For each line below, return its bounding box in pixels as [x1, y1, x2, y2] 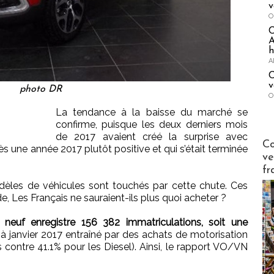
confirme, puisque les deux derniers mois [56, 119, 248, 131]
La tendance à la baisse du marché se [56, 106, 248, 119]
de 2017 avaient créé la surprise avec [56, 131, 248, 143]
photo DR [20, 84, 62, 95]
